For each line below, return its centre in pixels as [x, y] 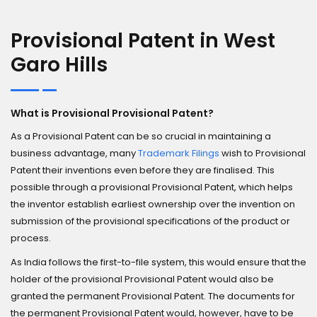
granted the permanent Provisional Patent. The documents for [153, 296]
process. [31, 238]
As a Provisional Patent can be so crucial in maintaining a [141, 136]
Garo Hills [59, 65]
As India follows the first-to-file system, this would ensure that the [158, 262]
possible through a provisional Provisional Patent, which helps [152, 187]
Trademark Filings [179, 153]
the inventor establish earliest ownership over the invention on [153, 204]
